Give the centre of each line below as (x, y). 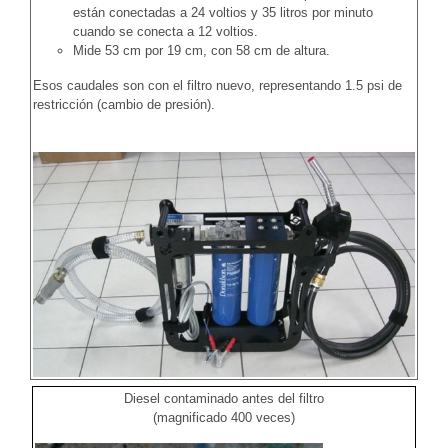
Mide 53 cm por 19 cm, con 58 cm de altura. (201, 50)
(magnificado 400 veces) (224, 417)
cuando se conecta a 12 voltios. (165, 31)
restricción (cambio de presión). (124, 104)
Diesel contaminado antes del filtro (224, 398)
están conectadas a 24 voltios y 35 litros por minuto (223, 12)
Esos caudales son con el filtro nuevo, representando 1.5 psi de (217, 85)
